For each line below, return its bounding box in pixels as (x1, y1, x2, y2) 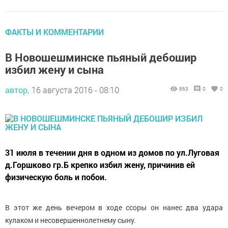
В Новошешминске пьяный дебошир (5, 49, 196, 65)
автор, (5, 84, 29, 95)
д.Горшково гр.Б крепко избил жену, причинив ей (5, 159, 195, 170)
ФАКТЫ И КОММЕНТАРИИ (5, 26, 104, 37)
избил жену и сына (5, 62, 104, 77)
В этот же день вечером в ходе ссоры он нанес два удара (5, 202, 223, 212)
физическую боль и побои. (5, 171, 107, 182)
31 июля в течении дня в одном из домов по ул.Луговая (5, 147, 219, 158)
